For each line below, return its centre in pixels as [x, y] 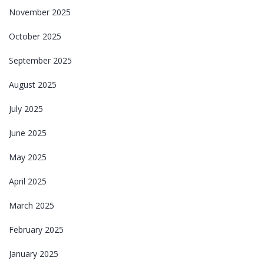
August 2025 [33, 84]
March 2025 [32, 205]
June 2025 [28, 133]
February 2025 [36, 229]
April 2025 [28, 181]
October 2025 [35, 36]
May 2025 [28, 157]
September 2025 [40, 60]
